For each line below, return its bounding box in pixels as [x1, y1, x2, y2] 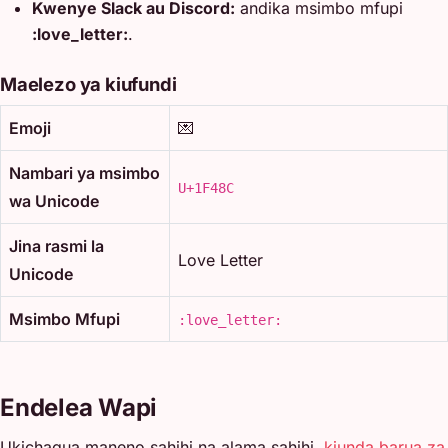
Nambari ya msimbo [9, 162, 160, 183]
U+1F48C [178, 179, 234, 196]
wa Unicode [9, 190, 99, 211]
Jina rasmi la [9, 235, 104, 256]
